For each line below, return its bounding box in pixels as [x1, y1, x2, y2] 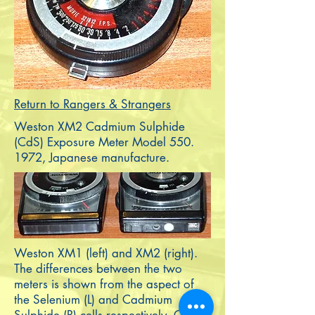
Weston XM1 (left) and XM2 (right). [14, 245, 198, 261]
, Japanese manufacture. [42, 150, 169, 165]
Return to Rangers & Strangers [14, 96, 171, 112]
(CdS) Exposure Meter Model [14, 134, 169, 150]
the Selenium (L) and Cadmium [14, 292, 172, 307]
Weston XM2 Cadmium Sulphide [14, 119, 185, 134]
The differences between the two [14, 261, 182, 276]
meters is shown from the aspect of [14, 276, 194, 292]
